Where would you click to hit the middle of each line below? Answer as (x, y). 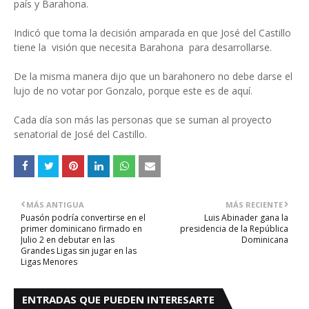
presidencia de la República (234, 229)
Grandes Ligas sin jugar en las (79, 251)
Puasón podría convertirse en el (83, 218)
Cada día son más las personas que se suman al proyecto (143, 120)
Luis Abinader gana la (246, 218)
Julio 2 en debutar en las (68, 240)
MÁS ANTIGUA (55, 205)
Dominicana (265, 240)
